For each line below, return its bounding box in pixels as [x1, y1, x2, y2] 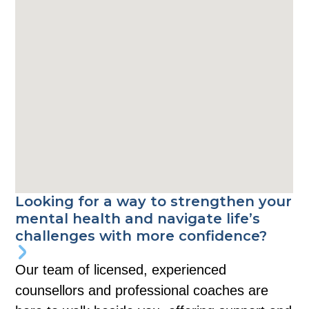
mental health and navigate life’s [15, 210, 261, 227]
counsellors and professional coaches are [15, 282, 269, 298]
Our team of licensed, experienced [15, 261, 227, 277]
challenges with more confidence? [15, 227, 268, 244]
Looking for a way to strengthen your [15, 192, 292, 210]
